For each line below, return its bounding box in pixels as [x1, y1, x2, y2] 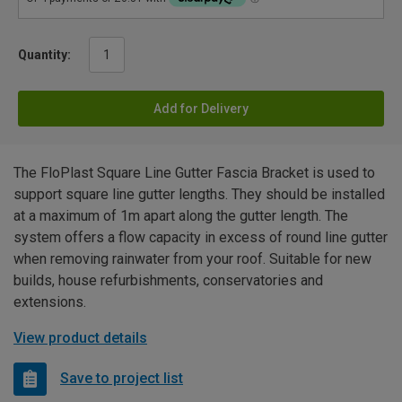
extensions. [13, 293, 86, 310]
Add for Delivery [153, 100, 249, 116]
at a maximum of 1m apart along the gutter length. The [13, 206, 348, 224]
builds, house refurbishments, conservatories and [13, 271, 323, 289]
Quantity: [18, 47, 71, 62]
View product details [13, 328, 147, 346]
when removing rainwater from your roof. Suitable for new [13, 249, 371, 267]
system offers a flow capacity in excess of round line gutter [13, 228, 388, 246]
